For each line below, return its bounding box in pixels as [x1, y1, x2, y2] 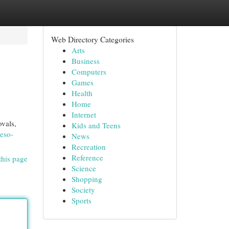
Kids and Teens [71, 120, 121, 130]
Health [71, 88, 93, 98]
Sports [71, 195, 91, 205]
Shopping [71, 174, 102, 184]
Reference [71, 152, 103, 163]
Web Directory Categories [51, 34, 134, 44]
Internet [71, 109, 96, 120]
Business [71, 56, 100, 66]
